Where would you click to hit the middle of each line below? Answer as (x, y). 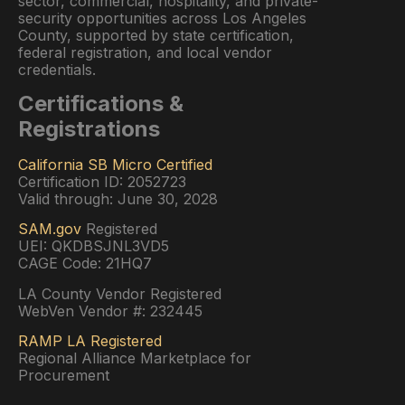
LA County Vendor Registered (120, 293)
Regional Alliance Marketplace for (135, 358)
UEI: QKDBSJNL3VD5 (94, 246)
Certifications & (101, 103)
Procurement (64, 376)
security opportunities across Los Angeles (162, 18)
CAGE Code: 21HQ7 (85, 264)
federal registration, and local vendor (145, 52)
